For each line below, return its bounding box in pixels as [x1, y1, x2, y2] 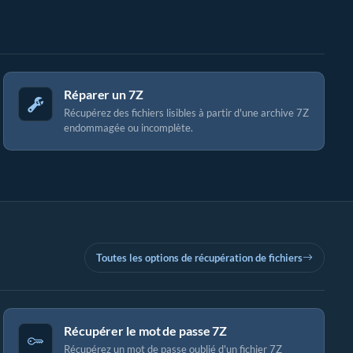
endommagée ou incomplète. [64, 121, 193, 134]
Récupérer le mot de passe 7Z [64, 323, 228, 338]
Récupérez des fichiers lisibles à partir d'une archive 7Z [64, 106, 309, 119]
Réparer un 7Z [64, 87, 143, 102]
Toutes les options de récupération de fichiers [96, 251, 303, 264]
